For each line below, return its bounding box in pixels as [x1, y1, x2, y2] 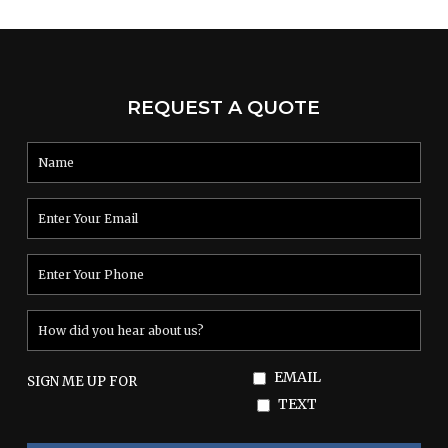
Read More [46, 34, 146, 58]
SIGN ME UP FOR [26, 373, 137, 390]
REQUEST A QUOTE [127, 96, 321, 119]
